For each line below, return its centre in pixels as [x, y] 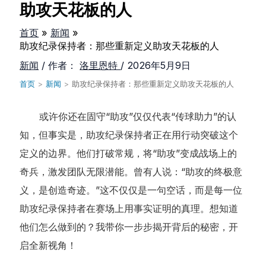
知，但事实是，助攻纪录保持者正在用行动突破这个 [129, 135]
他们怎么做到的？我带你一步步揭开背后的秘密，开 [129, 227]
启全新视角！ [48, 246]
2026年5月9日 [159, 66]
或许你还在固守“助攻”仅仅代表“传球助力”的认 [138, 117]
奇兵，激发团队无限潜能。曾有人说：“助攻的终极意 [131, 172]
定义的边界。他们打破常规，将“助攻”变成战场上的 [129, 153]
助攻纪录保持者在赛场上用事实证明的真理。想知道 [129, 209]
